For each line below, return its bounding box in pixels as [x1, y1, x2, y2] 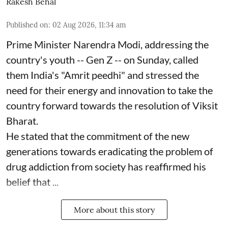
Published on [6, 20, 48, 30]
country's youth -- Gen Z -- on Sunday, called [6, 53, 198, 66]
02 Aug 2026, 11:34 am [52, 20, 126, 30]
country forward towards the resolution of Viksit [6, 99, 218, 112]
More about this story [73, 205, 155, 215]
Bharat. [6, 115, 38, 127]
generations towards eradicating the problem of [6, 145, 213, 158]
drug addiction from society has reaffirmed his [6, 160, 206, 173]
